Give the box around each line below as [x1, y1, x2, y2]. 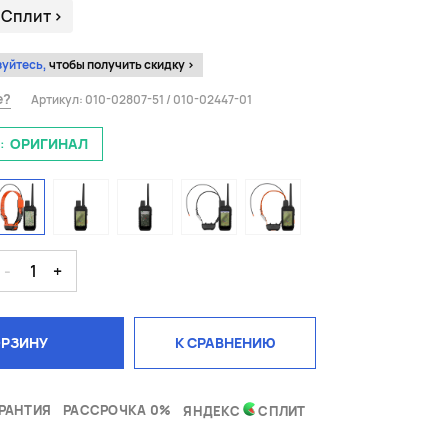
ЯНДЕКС [183, 402, 244, 421]
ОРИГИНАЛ [10, 134, 88, 154]
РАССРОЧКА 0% [63, 401, 172, 420]
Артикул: [31, 90, 85, 108]
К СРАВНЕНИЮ [175, 333, 276, 353]
